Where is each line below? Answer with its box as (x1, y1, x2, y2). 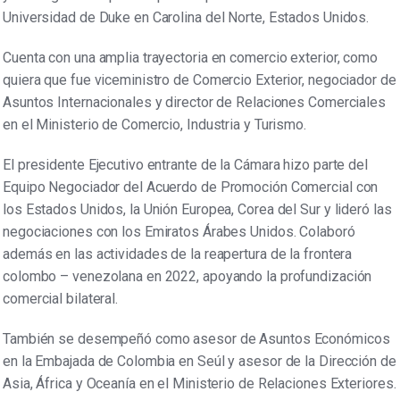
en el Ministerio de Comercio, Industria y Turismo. (3, 116, 306, 134)
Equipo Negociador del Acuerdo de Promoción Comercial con (3, 179, 379, 196)
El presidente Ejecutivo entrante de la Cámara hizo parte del (3, 156, 368, 174)
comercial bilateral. (3, 290, 119, 308)
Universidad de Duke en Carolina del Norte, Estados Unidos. (3, 9, 370, 27)
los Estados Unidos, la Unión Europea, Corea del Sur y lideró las (3, 201, 392, 219)
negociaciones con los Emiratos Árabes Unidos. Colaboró (3, 223, 355, 241)
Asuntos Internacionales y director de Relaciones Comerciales (3, 94, 386, 112)
